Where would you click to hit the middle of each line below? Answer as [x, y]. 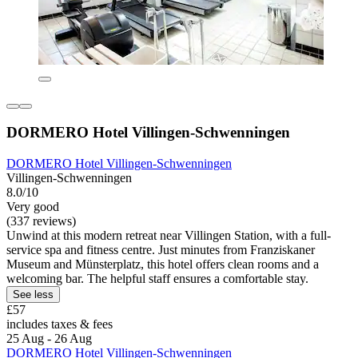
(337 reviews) [41, 221]
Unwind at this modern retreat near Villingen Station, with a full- [169, 236]
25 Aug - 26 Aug [49, 339]
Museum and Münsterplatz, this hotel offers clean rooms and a [163, 265]
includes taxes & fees [60, 324]
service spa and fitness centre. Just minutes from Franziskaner [161, 250]
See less [33, 295]
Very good [33, 207]
